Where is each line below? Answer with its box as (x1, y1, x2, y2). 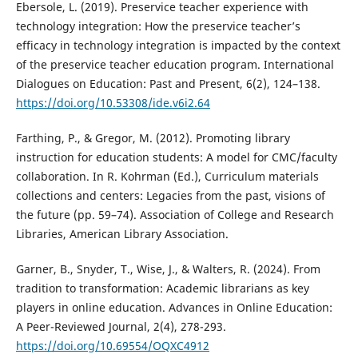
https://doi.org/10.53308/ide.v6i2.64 (15, 95, 210, 111)
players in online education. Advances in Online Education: (15, 300, 332, 316)
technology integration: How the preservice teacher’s (15, 18, 300, 34)
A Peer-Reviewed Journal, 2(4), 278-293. (15, 319, 226, 335)
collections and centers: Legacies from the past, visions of (15, 188, 325, 204)
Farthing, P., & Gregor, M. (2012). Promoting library (15, 130, 290, 146)
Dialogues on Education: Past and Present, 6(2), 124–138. (15, 76, 320, 92)
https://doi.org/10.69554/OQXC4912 (15, 338, 209, 354)
